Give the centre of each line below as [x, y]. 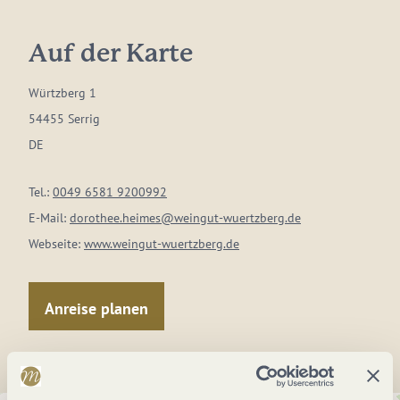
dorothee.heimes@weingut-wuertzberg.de [185, 218]
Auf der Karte [111, 54]
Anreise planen [96, 308]
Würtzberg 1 [62, 93]
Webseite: [56, 244]
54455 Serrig [64, 119]
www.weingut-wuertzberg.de [162, 244]
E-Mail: [49, 218]
